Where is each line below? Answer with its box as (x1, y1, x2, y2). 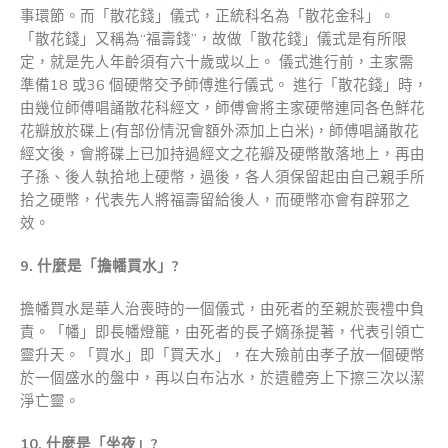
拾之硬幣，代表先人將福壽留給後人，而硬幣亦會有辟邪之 (20, 190, 410, 211)
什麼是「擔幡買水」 (37, 256, 172, 277)
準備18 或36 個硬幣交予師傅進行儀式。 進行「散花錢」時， (20, 75, 428, 96)
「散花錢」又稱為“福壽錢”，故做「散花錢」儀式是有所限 (20, 29, 407, 50)
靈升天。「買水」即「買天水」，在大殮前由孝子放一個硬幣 (20, 345, 425, 366)
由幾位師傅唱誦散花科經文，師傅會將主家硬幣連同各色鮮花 (20, 98, 425, 119)
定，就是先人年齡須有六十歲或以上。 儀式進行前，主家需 (20, 52, 414, 73)
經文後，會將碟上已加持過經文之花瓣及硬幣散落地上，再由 (20, 144, 425, 165)
